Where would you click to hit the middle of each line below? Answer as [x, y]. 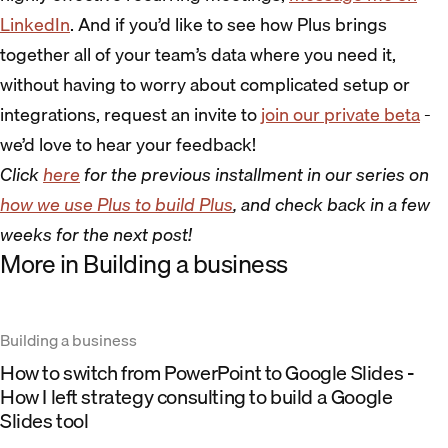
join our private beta [340, 115]
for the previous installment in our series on [256, 175]
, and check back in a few [331, 205]
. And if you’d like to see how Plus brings [228, 25]
